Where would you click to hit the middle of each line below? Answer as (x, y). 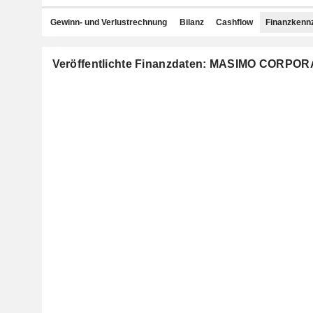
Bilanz (191, 22)
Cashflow (234, 22)
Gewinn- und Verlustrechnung (109, 22)
